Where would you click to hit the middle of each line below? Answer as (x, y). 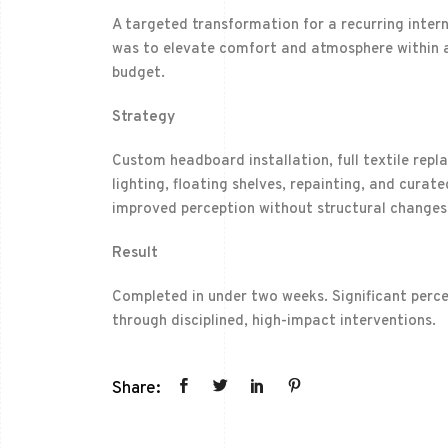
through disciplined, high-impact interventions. (274, 322)
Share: (136, 389)
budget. (138, 74)
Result (135, 254)
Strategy (143, 118)
